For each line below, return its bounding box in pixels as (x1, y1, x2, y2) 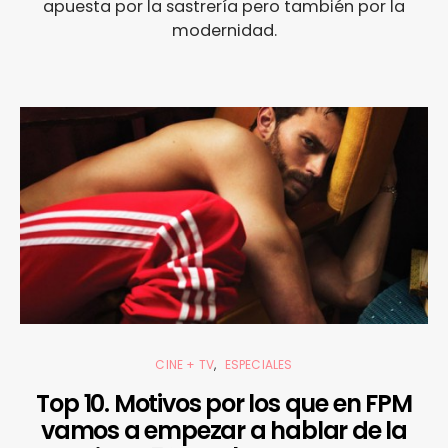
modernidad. (171, 18, 277, 42)
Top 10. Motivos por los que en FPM (36, 387, 412, 421)
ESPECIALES (224, 356, 293, 374)
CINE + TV (155, 356, 215, 374)
